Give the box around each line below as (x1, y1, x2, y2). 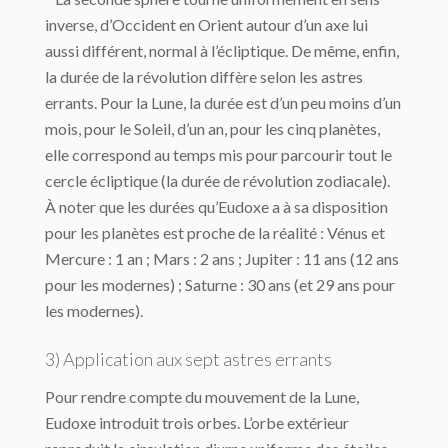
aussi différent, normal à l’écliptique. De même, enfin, (45, 41, 399, 61)
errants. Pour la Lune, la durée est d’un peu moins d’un (45, 93, 401, 113)
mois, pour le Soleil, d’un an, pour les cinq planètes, (45, 119, 380, 139)
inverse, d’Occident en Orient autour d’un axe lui (45, 15, 368, 35)
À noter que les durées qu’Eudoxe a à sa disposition (45, 197, 388, 217)
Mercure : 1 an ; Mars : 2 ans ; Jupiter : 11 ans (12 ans (45, 249, 399, 269)
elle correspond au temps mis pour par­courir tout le (45, 145, 392, 165)
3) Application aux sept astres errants (45, 348, 332, 371)
